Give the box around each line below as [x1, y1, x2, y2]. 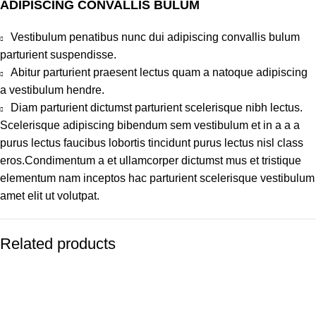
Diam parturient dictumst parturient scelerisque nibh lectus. [11, 101, 303, 114]
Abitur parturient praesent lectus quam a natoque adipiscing [11, 66, 308, 78]
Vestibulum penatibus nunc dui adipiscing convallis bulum [11, 30, 300, 43]
